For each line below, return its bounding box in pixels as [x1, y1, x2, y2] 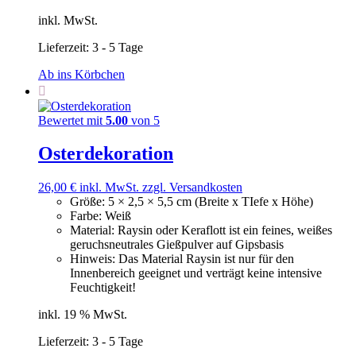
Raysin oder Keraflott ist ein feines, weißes [118, 223, 332, 238]
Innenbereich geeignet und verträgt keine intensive [70, 266, 322, 281]
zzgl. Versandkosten [142, 180, 242, 195]
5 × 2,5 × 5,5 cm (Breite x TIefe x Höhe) [108, 195, 313, 209]
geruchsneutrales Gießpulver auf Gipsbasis [70, 238, 284, 252]
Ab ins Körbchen [38, 67, 125, 81]
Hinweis [70, 252, 112, 266]
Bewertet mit [38, 113, 106, 127]
